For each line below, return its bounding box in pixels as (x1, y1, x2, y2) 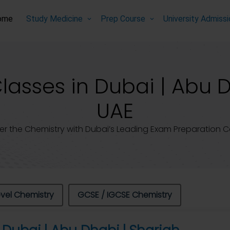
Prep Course (101, 14, 145, 24)
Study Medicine (26, 14, 83, 24)
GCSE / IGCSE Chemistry (78, 189, 172, 201)
